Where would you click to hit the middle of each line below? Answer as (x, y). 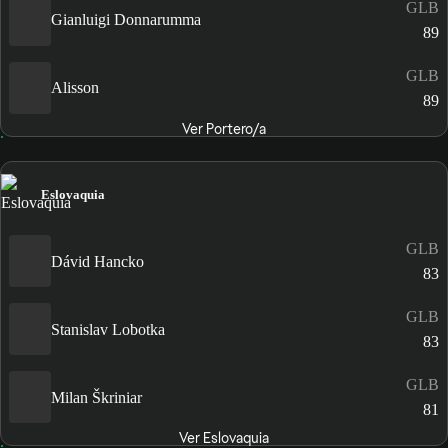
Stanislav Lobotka (108, 329)
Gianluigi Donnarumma (126, 20)
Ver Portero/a (223, 128)
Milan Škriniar (96, 397)
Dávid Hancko (97, 261)
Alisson (75, 88)
